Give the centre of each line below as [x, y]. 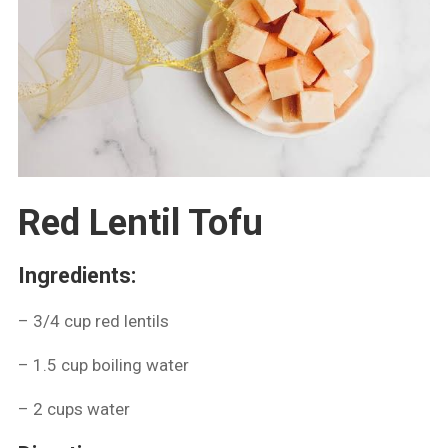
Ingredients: [77, 275]
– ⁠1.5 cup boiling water [104, 365]
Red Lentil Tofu [141, 222]
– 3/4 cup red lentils [94, 321]
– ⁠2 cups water [74, 408]
